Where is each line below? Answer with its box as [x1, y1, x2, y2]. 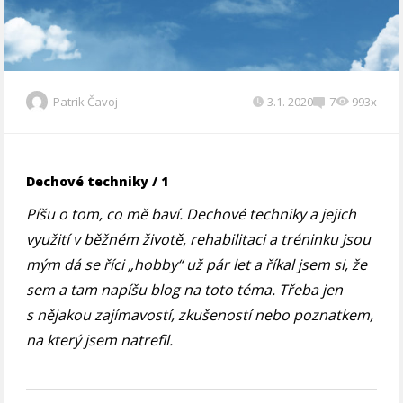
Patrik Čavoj [53, 93, 119, 110]
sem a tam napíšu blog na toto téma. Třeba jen [26, 280, 344, 300]
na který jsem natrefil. [26, 330, 174, 351]
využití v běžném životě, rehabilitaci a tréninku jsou [26, 229, 372, 250]
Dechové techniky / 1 [26, 173, 169, 191]
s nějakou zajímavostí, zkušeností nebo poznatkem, [26, 305, 374, 326]
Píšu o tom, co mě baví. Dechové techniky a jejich [26, 204, 357, 225]
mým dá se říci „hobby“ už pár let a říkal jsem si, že [26, 255, 368, 275]
